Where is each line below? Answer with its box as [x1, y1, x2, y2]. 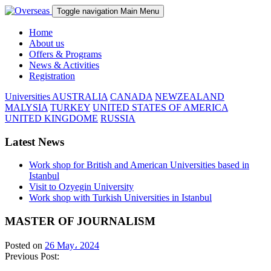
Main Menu [120, 7, 159, 16]
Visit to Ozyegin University [29, 181, 134, 192]
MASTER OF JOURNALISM [5, 215, 155, 228]
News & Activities [29, 60, 99, 70]
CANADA [110, 91, 152, 102]
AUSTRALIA [52, 91, 108, 102]
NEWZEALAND [155, 91, 224, 102]
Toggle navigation [57, 7, 118, 16]
